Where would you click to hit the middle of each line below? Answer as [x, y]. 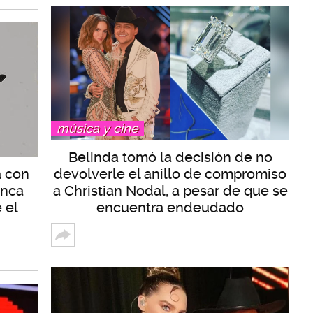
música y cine [97, 129]
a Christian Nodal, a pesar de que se [170, 191]
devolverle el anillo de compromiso [170, 174]
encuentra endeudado [170, 208]
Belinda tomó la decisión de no [170, 158]
